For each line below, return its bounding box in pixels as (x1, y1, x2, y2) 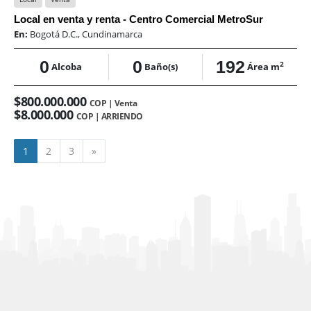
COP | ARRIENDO (76, 110, 143, 123)
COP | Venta (89, 97, 137, 110)
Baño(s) (144, 60, 178, 74)
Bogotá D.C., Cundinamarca (30, 28, 142, 41)
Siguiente (96, 144, 140, 158)
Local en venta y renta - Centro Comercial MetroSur (14, 13, 263, 26)
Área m (246, 60, 280, 74)
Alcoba (51, 60, 83, 74)
